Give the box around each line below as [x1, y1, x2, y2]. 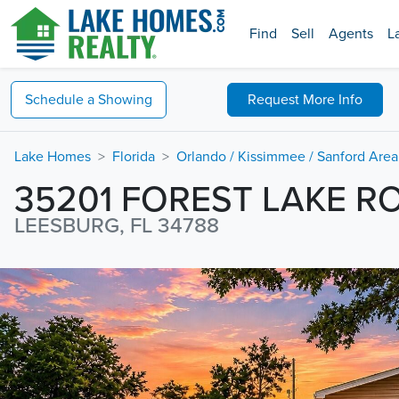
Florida [112, 148, 155, 166]
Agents [329, 25, 373, 43]
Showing [98, 90, 152, 109]
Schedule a [25, 90, 94, 109]
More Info [302, 90, 362, 109]
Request [247, 90, 303, 109]
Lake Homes [14, 148, 91, 166]
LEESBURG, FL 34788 [14, 213, 219, 239]
